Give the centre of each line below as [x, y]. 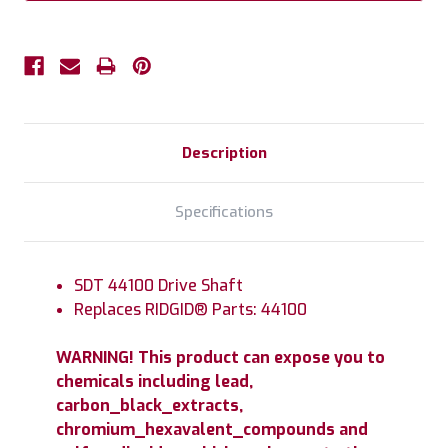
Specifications [224, 211]
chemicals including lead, [154, 381]
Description [224, 152]
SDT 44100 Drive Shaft [159, 285]
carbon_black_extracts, [149, 405]
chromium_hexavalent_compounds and [212, 429]
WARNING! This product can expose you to [220, 357]
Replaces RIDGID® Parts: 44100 [191, 309]
